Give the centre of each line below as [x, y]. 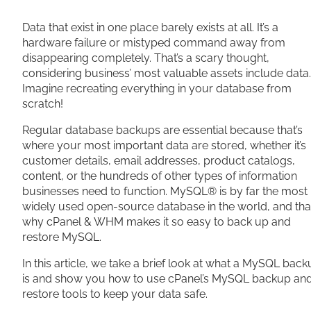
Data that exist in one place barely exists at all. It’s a [150, 27]
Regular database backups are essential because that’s [162, 130]
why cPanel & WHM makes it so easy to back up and [157, 222]
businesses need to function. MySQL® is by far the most [165, 191]
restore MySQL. [63, 237]
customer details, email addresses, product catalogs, [159, 161]
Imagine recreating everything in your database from [157, 89]
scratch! [43, 104]
